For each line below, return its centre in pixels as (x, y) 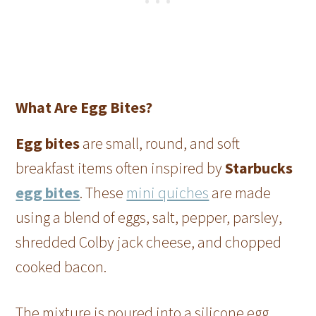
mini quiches (168, 193)
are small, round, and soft (160, 144)
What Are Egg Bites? (84, 108)
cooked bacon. (61, 267)
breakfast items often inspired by (121, 168)
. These (103, 193)
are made (240, 193)
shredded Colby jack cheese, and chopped (149, 242)
